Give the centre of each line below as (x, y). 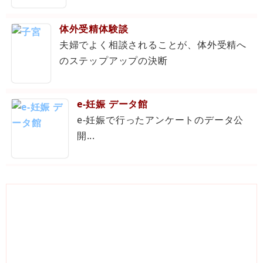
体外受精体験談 (94, 29)
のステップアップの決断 (113, 60)
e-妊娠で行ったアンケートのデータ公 (160, 120)
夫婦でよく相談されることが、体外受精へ (153, 45)
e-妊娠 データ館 (112, 104)
